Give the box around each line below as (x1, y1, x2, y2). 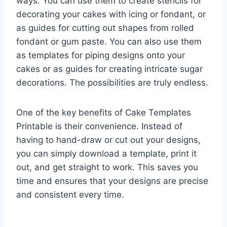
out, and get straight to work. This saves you (16, 162, 198, 173)
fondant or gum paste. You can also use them (16, 36, 202, 47)
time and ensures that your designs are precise (16, 176, 208, 186)
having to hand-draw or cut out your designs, (16, 135, 201, 145)
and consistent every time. (16, 190, 124, 200)
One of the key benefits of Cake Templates (16, 107, 191, 118)
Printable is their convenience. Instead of (16, 121, 182, 132)
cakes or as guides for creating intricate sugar (16, 64, 203, 74)
